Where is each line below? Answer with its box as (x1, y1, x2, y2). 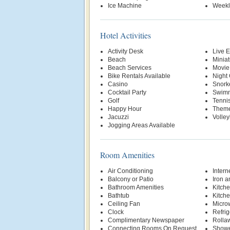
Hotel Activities (100, 30, 151, 41)
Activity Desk (108, 48, 143, 55)
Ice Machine (108, 2, 142, 9)
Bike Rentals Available (108, 72, 170, 80)
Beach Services (108, 64, 151, 71)
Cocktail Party (108, 89, 146, 96)
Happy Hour (108, 105, 142, 112)
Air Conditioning (108, 167, 153, 175)
